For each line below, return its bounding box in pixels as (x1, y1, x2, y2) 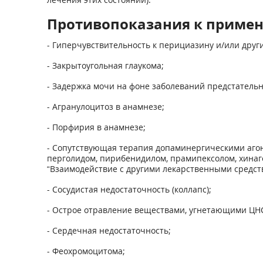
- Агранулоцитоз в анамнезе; (46, 101, 164, 112)
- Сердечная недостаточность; (46, 225, 171, 236)
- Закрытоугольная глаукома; (46, 60, 164, 71)
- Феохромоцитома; (46, 245, 125, 257)
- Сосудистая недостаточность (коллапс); (46, 184, 211, 195)
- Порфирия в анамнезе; (46, 122, 146, 133)
